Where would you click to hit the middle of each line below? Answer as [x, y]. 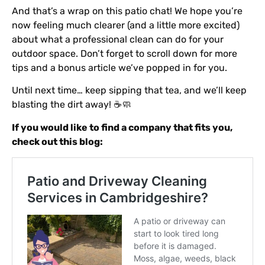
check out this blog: [57, 141]
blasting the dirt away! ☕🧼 [72, 105]
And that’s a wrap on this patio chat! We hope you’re [127, 11]
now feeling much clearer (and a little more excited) [126, 25]
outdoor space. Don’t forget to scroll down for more [125, 53]
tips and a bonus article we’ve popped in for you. [119, 67]
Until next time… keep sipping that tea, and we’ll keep [129, 91]
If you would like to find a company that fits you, [122, 127]
